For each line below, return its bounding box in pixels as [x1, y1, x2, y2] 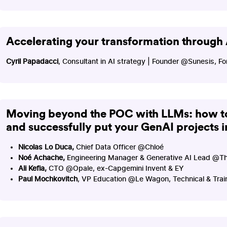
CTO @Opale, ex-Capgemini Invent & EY [48, 164, 184, 172]
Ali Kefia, [18, 164, 49, 172]
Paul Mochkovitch [18, 175, 78, 183]
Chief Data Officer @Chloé [73, 143, 164, 151]
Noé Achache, [18, 154, 67, 162]
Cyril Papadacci [6, 57, 58, 65]
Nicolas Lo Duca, [18, 143, 74, 151]
